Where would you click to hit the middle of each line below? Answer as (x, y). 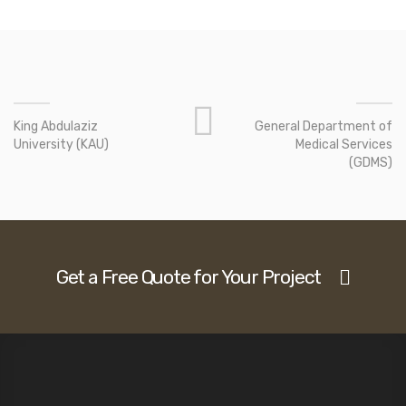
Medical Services (343, 145)
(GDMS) (370, 163)
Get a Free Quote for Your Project (188, 277)
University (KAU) (61, 145)
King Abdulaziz (56, 126)
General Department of (323, 126)
